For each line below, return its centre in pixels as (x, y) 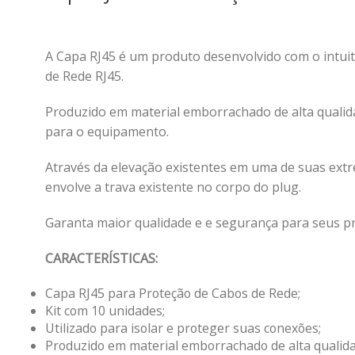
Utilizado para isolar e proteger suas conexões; (183, 328)
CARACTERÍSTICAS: (101, 259)
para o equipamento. (107, 132)
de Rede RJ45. (84, 76)
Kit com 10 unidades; (105, 311)
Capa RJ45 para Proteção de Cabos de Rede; (173, 294)
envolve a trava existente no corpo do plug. (173, 187)
